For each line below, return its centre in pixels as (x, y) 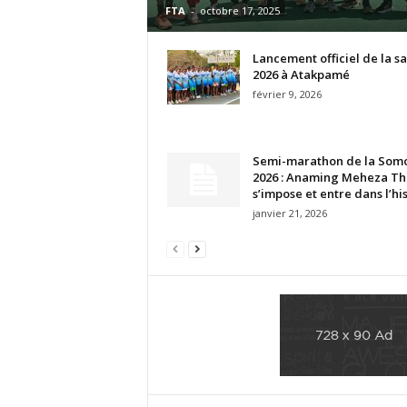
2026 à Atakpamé (301, 74)
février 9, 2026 (287, 94)
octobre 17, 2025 (239, 10)
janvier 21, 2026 (289, 213)
